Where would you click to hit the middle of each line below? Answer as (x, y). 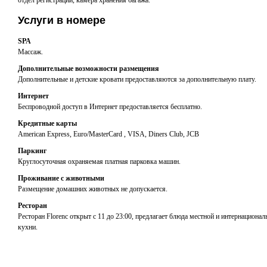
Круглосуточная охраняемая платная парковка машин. (99, 162)
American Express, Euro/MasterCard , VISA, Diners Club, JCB (108, 134)
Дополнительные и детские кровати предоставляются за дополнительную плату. (137, 79)
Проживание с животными (61, 178)
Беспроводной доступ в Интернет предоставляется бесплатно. (110, 107)
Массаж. (30, 52)
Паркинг (32, 151)
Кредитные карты (47, 123)
